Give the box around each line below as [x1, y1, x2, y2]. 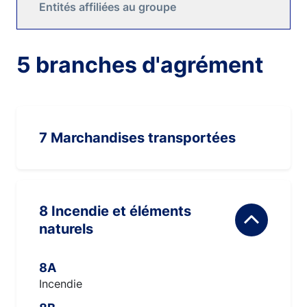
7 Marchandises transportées [39, 130, 236, 146]
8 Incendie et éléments [39, 203, 51, 219]
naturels [39, 221, 93, 237]
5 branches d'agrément [16, 51, 263, 78]
